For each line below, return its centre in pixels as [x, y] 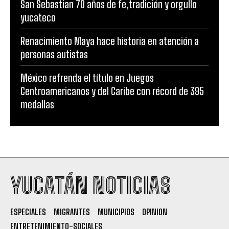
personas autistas [54, 54]
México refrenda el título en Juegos [87, 77]
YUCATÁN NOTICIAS [90, 185]
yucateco [38, 17]
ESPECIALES [28, 212]
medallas [37, 104]
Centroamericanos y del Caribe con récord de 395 [112, 91]
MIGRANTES [72, 212]
